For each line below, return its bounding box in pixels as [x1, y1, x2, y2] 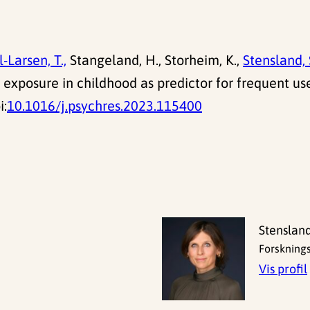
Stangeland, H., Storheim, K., [66, 52, 243, 69]
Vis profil [259, 262, 307, 277]
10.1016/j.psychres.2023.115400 [7, 98, 202, 114]
